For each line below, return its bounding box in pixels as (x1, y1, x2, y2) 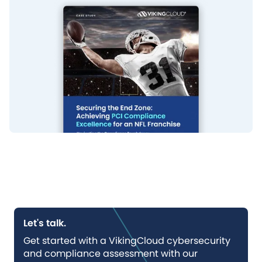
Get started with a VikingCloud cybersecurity (23, 233, 230, 247)
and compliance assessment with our (23, 246, 198, 260)
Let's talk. (23, 216, 66, 230)
